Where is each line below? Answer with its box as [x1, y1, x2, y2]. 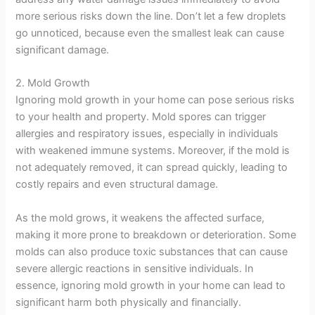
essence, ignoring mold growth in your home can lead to [15, 278, 286, 292]
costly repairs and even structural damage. [15, 178, 219, 191]
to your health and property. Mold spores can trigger [15, 110, 266, 124]
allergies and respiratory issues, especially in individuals [15, 127, 279, 141]
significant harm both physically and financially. [15, 295, 242, 309]
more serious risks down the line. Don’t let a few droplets [15, 9, 287, 22]
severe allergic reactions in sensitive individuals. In [15, 262, 255, 275]
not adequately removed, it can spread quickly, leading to [15, 161, 288, 174]
